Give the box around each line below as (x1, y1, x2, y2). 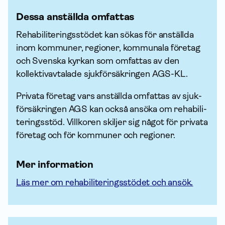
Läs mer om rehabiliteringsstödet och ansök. (16, 177, 193, 187)
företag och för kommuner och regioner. (16, 130, 176, 140)
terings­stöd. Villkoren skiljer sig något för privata (16, 117, 208, 127)
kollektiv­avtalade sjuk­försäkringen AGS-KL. (16, 69, 188, 79)
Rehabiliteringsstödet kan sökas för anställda (16, 30, 194, 40)
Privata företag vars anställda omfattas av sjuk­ (16, 91, 202, 101)
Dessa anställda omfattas (16, 11, 135, 23)
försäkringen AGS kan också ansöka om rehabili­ (16, 104, 207, 114)
